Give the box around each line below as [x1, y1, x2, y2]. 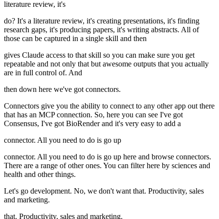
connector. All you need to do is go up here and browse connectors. [4, 153, 211, 161]
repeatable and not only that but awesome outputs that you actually [4, 60, 209, 68]
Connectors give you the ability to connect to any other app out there [4, 102, 215, 110]
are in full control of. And [4, 68, 82, 77]
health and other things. [4, 170, 76, 179]
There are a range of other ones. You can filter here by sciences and [4, 161, 210, 170]
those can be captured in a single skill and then [4, 34, 147, 43]
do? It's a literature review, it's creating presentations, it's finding [4, 17, 199, 25]
